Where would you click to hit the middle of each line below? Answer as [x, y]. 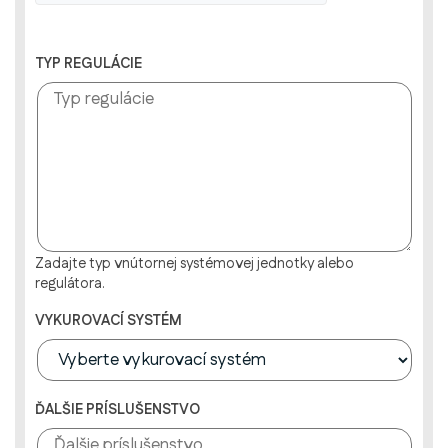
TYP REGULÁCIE [88, 64]
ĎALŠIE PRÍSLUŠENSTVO [117, 410]
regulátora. [70, 284]
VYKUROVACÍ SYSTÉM [108, 321]
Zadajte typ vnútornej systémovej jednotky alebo [194, 264]
